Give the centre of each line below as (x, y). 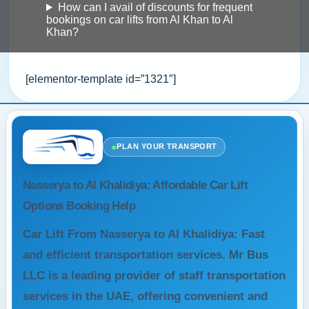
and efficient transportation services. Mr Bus (146, 255)
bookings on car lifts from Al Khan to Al (140, 19)
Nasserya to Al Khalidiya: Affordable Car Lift (135, 185)
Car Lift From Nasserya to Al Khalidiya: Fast (144, 234)
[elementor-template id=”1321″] (101, 79)
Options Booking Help (79, 206)
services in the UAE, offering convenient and (145, 296)
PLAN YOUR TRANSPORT (167, 147)
